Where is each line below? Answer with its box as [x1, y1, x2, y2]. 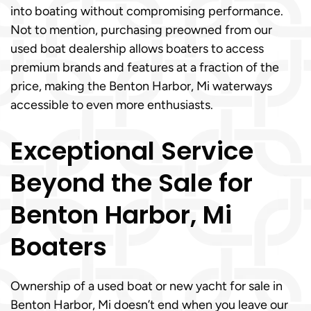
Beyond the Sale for [10, 165, 253, 201]
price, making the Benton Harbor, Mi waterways [10, 78, 272, 94]
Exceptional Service [10, 133, 253, 169]
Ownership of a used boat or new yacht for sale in [10, 278, 283, 294]
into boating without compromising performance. [10, 3, 283, 19]
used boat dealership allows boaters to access [10, 41, 264, 56]
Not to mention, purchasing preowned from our [10, 22, 272, 37]
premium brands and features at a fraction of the [10, 60, 279, 75]
